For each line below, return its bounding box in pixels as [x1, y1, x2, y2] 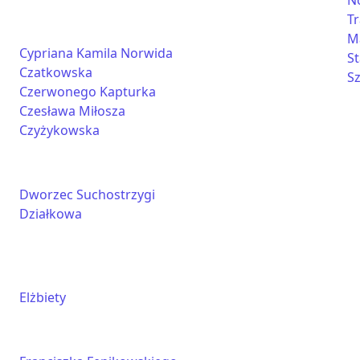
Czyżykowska [19, 121, 100, 139]
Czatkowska [19, 63, 92, 81]
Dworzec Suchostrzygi [19, 186, 155, 203]
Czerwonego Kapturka [19, 83, 156, 100]
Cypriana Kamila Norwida [19, 44, 173, 62]
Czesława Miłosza [19, 102, 125, 120]
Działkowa [19, 205, 82, 223]
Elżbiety [19, 288, 66, 306]
